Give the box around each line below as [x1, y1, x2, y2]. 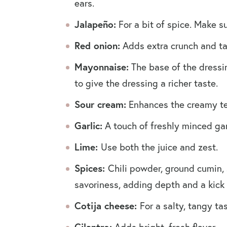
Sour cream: [74, 98, 126, 111]
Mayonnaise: [74, 60, 129, 73]
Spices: [74, 162, 108, 175]
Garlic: [74, 119, 102, 132]
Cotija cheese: [74, 199, 140, 212]
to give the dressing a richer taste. [74, 77, 220, 90]
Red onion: [74, 39, 120, 52]
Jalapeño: [74, 18, 116, 31]
